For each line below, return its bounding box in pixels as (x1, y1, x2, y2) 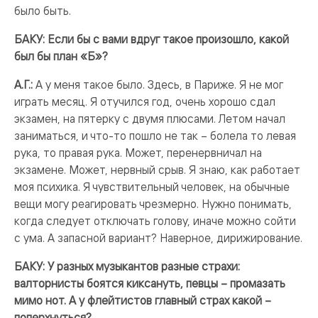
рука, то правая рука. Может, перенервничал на (14, 146, 262, 160)
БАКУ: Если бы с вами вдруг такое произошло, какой (14, 32, 289, 46)
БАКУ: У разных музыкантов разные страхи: (14, 259, 240, 273)
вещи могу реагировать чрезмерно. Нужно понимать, (14, 197, 292, 211)
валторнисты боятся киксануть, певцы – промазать (14, 276, 285, 290)
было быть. (14, 4, 71, 18)
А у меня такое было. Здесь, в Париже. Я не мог (35, 77, 283, 92)
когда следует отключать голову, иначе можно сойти (14, 214, 296, 228)
